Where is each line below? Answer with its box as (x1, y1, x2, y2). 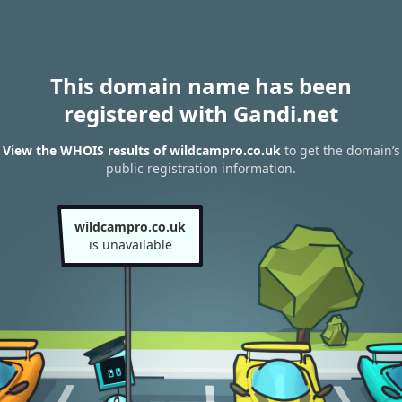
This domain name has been (50, 71, 352, 100)
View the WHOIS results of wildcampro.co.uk (2, 142, 281, 160)
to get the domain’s (280, 142, 400, 160)
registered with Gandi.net (64, 99, 338, 128)
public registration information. (106, 160, 296, 178)
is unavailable (88, 236, 172, 253)
